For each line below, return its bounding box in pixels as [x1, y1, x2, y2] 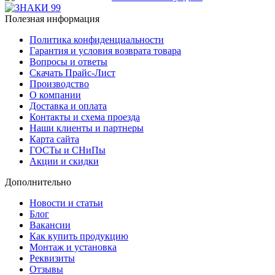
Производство [29, 78, 89, 89]
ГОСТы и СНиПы [29, 144, 106, 155]
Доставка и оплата [29, 100, 107, 111]
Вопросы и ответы [29, 56, 107, 67]
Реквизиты [29, 252, 75, 263]
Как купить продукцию [29, 230, 128, 241]
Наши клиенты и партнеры [29, 122, 144, 133]
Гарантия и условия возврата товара [29, 45, 181, 56]
